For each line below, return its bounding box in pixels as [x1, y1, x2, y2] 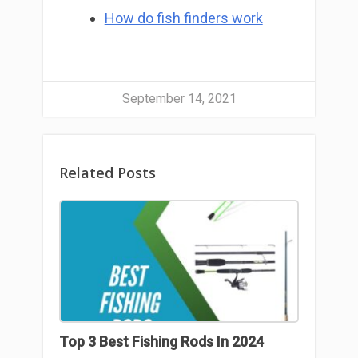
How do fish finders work [104, 9, 263, 26]
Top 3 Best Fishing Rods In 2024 [59, 332, 264, 350]
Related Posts [59, 162, 156, 182]
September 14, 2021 [121, 91, 237, 107]
